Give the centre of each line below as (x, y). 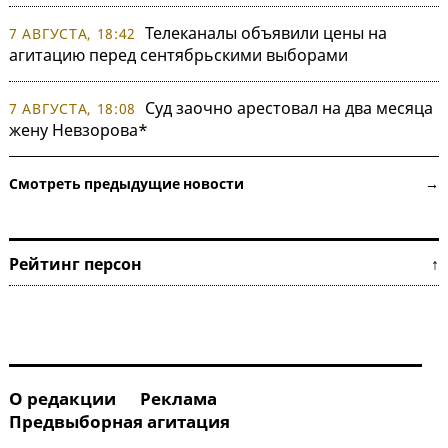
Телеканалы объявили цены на (266, 33)
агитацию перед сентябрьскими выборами (178, 55)
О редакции (62, 399)
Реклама (178, 399)
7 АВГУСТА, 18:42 (73, 34)
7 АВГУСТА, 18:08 (73, 109)
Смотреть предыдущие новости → (224, 184)
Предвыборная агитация (119, 422)
